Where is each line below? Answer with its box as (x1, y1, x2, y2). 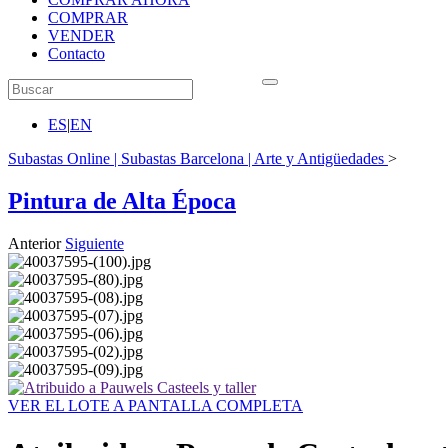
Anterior (8, 234, 61, 252)
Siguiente (65, 234, 124, 252)
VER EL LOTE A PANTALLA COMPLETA (8, 396, 303, 414)
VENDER (48, 27, 115, 44)
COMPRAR (48, 9, 128, 26)
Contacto (48, 45, 105, 62)
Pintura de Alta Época (8, 187, 236, 214)
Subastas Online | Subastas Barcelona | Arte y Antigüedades (8, 150, 384, 167)
